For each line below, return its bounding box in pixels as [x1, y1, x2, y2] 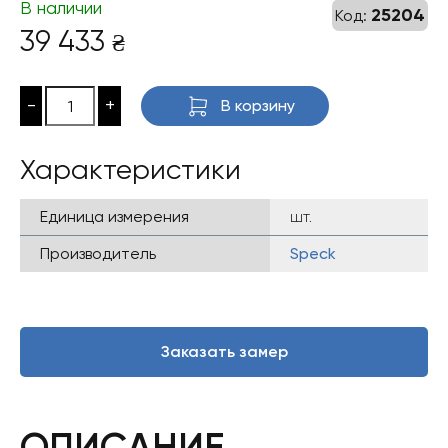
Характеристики [20, 153, 241, 186]
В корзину [220, 96, 295, 115]
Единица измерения [40, 207, 189, 226]
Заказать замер [160, 342, 288, 361]
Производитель [40, 244, 156, 263]
